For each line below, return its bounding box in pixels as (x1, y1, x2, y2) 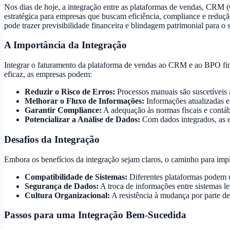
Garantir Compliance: (25, 106, 102, 115)
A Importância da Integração (4, 40, 127, 51)
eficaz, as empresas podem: (4, 70, 92, 79)
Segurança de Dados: (25, 181, 99, 190)
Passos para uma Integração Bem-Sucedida (4, 209, 186, 221)
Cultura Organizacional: (25, 190, 110, 200)
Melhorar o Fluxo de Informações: (25, 97, 144, 106)
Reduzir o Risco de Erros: (25, 87, 115, 97)
